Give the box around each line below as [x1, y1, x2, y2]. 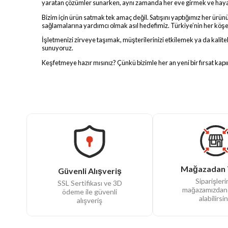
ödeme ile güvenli [62, 187, 117, 196]
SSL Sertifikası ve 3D [57, 179, 122, 188]
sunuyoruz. [42, 44, 73, 52]
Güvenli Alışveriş [58, 166, 122, 176]
